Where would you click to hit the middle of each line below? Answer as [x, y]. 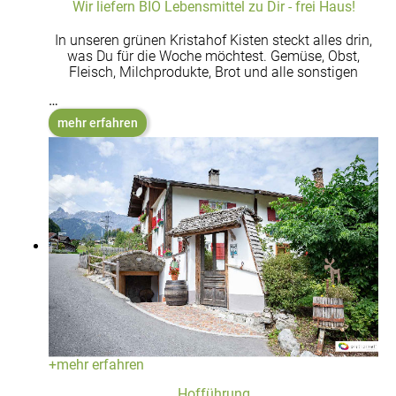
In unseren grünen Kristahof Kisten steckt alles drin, [213, 41]
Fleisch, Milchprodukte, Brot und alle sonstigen [213, 72]
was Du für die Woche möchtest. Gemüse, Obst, [213, 57]
